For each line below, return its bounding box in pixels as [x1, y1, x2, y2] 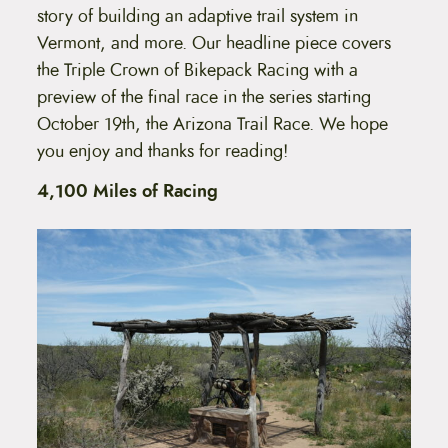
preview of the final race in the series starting [36, 83, 371, 110]
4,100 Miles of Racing [36, 177, 218, 204]
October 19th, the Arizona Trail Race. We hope [36, 110, 388, 137]
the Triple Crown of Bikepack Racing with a [36, 56, 358, 83]
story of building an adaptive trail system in [36, 2, 358, 29]
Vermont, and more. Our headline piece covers [36, 29, 391, 56]
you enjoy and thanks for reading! [36, 137, 288, 164]
